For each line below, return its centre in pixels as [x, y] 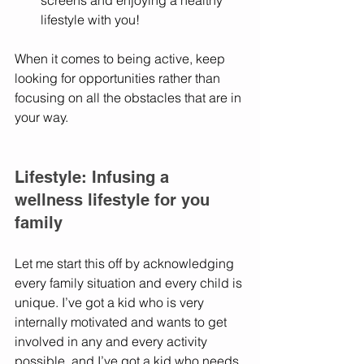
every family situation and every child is [130, 283]
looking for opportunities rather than [119, 78]
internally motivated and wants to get [122, 322]
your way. [43, 117]
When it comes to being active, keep [121, 59]
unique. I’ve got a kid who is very [111, 303]
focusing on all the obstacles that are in [130, 98]
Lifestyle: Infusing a [94, 178]
